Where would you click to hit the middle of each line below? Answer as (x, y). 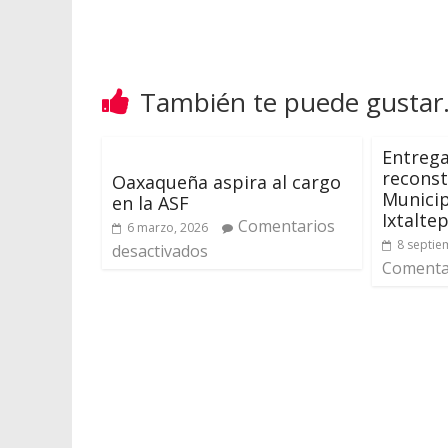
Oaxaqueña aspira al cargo (226, 182)
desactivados (160, 251)
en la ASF (150, 203)
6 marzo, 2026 (167, 227)
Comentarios (286, 226)
